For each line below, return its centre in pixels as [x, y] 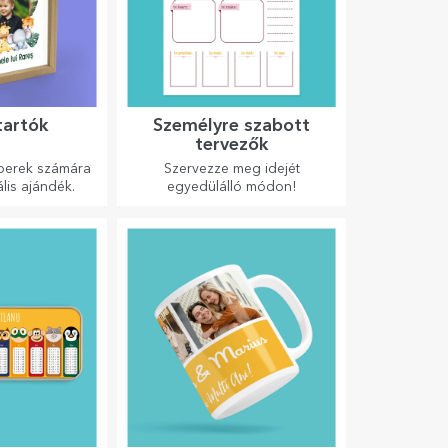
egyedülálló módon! [232, 186]
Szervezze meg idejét [231, 168]
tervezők [231, 144]
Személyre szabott [232, 125]
